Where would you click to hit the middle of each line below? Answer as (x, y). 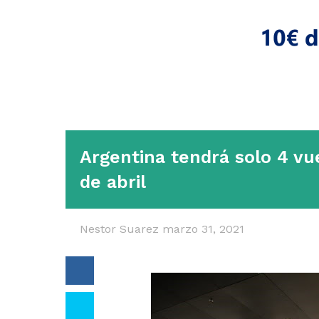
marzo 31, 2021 (203, 229)
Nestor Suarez (121, 229)
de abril (113, 182)
